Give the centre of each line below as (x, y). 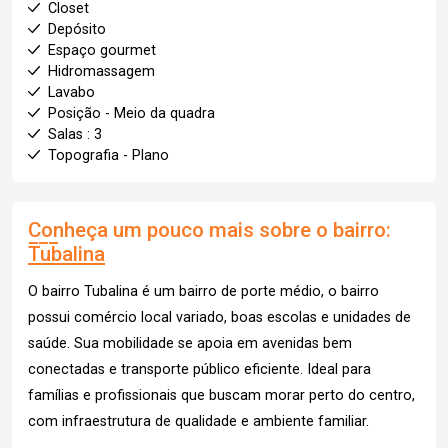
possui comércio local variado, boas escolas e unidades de (219, 317)
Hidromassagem (101, 71)
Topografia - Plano (108, 155)
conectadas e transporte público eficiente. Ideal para (199, 369)
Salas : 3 (75, 134)
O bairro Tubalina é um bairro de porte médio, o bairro (203, 291)
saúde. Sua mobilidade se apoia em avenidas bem (190, 343)
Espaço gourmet (102, 50)
